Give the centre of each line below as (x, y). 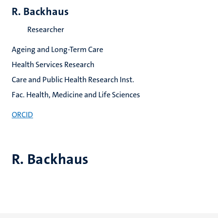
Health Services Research (53, 64)
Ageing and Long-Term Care (57, 49)
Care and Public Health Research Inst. (73, 80)
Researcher (46, 29)
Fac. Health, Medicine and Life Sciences (76, 95)
